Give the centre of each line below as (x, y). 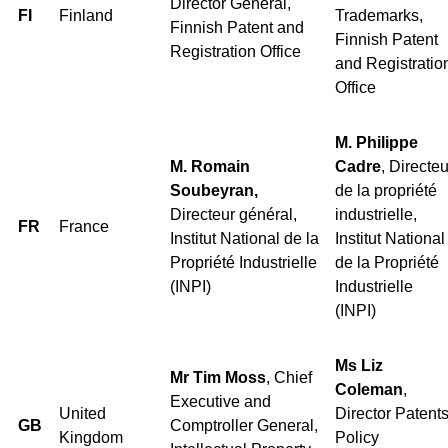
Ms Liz (359, 365)
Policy (357, 437)
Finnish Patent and (237, 27)
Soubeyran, (214, 190)
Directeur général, (233, 214)
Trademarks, (379, 15)
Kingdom (91, 437)
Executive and (220, 401)
